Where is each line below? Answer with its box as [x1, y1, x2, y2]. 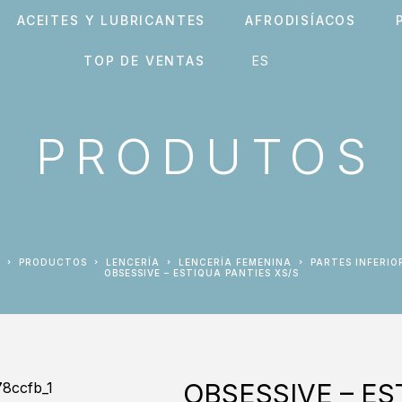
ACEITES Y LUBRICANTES [17, 13, 206, 28]
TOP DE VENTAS [83, 53, 205, 68]
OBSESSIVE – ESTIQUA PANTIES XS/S [111, 267, 299, 278]
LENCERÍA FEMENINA [185, 257, 292, 267]
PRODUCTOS [25, 257, 87, 267]
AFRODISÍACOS [245, 13, 357, 28]
